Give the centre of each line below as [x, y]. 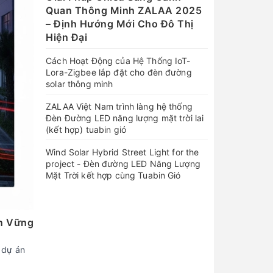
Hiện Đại [67, 37]
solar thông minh [80, 83]
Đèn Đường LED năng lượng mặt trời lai [125, 118]
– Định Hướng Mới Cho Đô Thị [120, 23]
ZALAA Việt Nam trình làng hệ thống [119, 106]
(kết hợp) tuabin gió [86, 129]
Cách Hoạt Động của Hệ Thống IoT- [118, 60]
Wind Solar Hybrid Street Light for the [122, 152]
